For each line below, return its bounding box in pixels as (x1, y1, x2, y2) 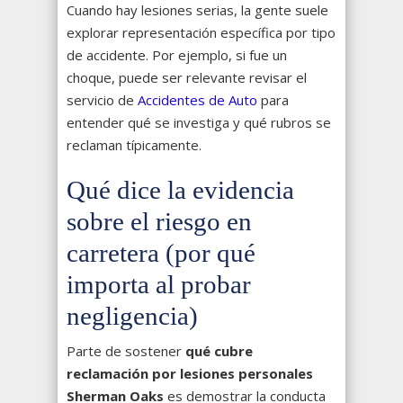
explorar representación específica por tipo (67, 23, 336, 42)
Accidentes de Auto (138, 91, 257, 110)
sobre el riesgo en (67, 207, 252, 237)
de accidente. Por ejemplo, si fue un (67, 46, 287, 65)
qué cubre (185, 342, 253, 361)
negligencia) (67, 301, 198, 331)
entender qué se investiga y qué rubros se (67, 113, 331, 132)
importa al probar (67, 270, 251, 300)
